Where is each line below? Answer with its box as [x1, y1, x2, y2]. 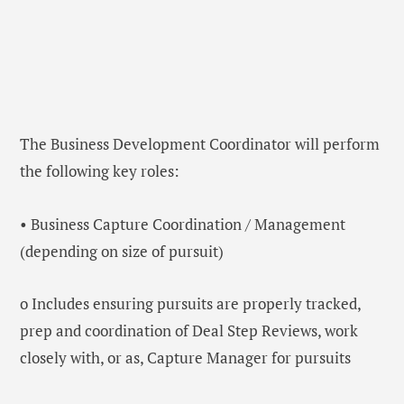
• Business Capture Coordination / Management [20, 213, 345, 234]
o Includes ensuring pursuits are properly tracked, [20, 292, 361, 314]
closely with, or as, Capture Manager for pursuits [20, 346, 351, 368]
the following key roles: [20, 161, 179, 182]
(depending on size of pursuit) [20, 240, 224, 262]
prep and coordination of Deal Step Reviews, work [20, 319, 358, 341]
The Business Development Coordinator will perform [20, 133, 380, 155]
